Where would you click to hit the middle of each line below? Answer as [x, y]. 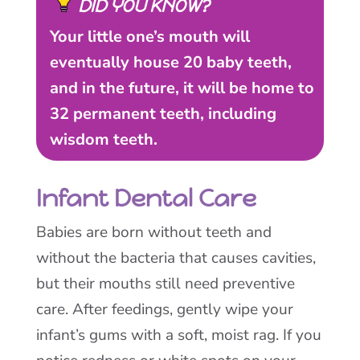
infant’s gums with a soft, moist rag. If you [178, 335]
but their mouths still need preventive [165, 284]
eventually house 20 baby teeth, [170, 62]
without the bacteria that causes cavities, [176, 258]
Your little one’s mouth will [149, 37]
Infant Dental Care [146, 198]
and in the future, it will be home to [182, 88]
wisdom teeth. [103, 139]
